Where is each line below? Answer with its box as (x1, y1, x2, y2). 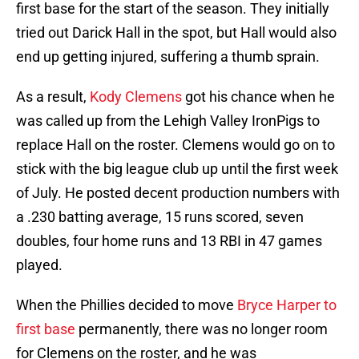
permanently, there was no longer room (75, 321, 328, 338)
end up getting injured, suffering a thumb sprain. (16, 48, 320, 66)
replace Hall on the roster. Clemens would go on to (16, 136, 335, 154)
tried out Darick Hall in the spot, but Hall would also (16, 24, 337, 42)
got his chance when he (182, 88, 335, 106)
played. (16, 256, 63, 274)
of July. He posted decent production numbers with (16, 184, 340, 202)
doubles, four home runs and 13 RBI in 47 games (16, 232, 322, 250)
